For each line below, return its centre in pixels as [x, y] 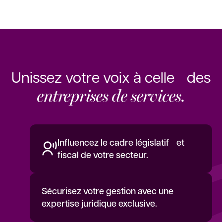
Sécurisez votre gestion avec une [108, 191]
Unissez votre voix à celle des [111, 77]
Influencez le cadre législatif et [121, 142]
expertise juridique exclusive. [99, 203]
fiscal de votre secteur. [103, 155]
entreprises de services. [111, 95]
